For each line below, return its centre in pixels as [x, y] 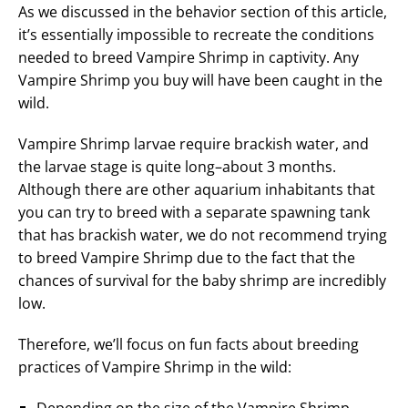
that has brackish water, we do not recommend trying [203, 235]
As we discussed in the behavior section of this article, [203, 12]
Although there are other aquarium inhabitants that [197, 190]
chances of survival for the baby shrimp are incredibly [202, 281]
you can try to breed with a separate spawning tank [194, 213]
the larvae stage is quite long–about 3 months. [177, 167]
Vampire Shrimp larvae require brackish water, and [194, 144]
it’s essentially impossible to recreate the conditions [196, 35]
